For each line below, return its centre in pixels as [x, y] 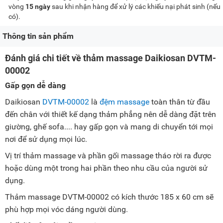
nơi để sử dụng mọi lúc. [47, 139]
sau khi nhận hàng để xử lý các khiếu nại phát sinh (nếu [135, 7]
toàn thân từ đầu [180, 102]
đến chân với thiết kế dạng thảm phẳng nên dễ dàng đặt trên [111, 114]
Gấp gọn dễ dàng [36, 86]
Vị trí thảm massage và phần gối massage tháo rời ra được [108, 156]
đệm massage [124, 102]
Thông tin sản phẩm [38, 36]
